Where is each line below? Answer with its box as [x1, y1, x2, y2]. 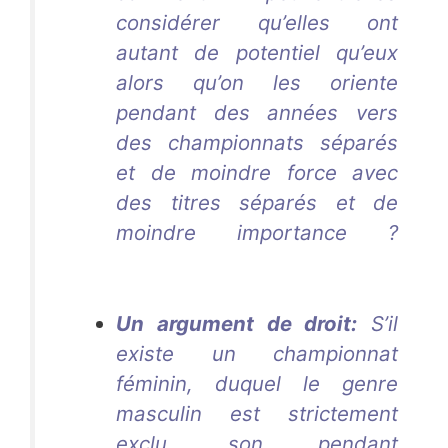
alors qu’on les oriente [116, 70, 398, 96]
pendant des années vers [116, 100, 398, 126]
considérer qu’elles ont [116, 10, 398, 36]
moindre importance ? [116, 220, 398, 246]
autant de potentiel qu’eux [116, 40, 398, 66]
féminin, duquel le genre [116, 370, 398, 396]
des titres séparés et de [116, 190, 398, 216]
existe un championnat [116, 340, 398, 366]
